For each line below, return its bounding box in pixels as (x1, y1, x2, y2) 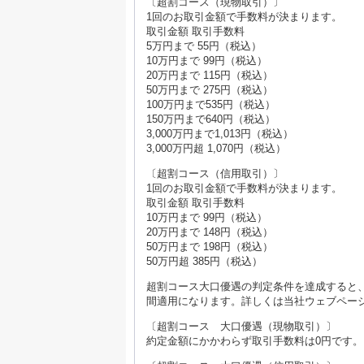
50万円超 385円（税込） (146, 254, 262, 267)
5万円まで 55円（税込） (146, 39, 262, 52)
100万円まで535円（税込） (146, 97, 275, 110)
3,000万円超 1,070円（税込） (146, 141, 286, 154)
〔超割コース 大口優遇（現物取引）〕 (146, 319, 336, 332)
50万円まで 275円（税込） (146, 83, 273, 96)
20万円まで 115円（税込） (146, 68, 273, 81)
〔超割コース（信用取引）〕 (146, 167, 284, 180)
